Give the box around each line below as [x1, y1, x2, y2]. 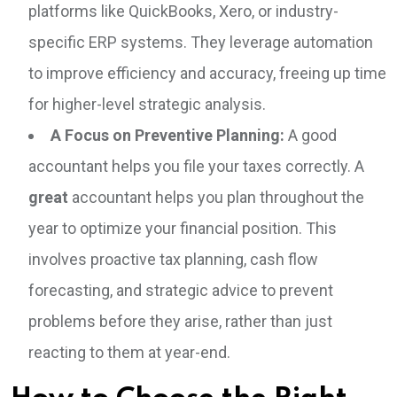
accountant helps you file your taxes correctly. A [28, 157, 364, 176]
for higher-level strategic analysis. [28, 95, 266, 114]
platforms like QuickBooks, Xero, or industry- [28, 2, 339, 21]
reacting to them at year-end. [28, 343, 230, 362]
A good [284, 126, 337, 145]
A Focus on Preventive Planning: [51, 126, 284, 145]
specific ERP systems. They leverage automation [28, 33, 373, 52]
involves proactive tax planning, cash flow [28, 250, 318, 269]
